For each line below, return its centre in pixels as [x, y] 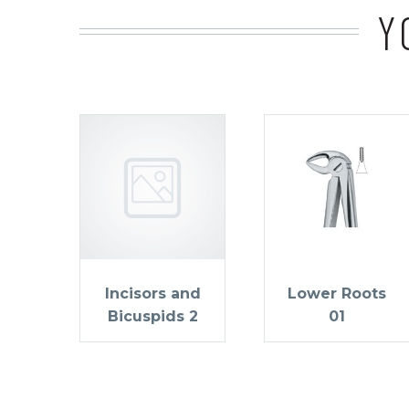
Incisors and [152, 293]
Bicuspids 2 [152, 316]
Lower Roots [337, 293]
